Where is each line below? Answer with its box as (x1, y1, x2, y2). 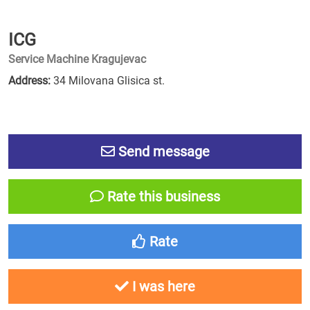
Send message (114, 143, 210, 160)
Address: (8, 74, 51, 87)
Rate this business (104, 188, 220, 205)
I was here (129, 278, 195, 295)
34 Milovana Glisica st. (51, 74, 165, 87)
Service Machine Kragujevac (8, 53, 146, 66)
